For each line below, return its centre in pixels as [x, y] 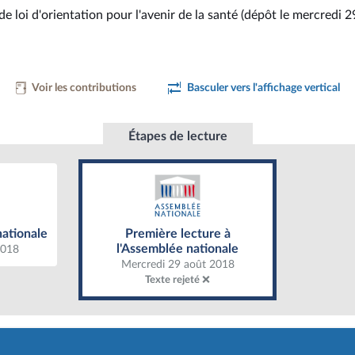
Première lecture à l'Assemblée [177, 222]
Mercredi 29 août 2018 [177, 264]
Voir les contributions [84, 88]
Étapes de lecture [177, 136]
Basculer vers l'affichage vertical [263, 88]
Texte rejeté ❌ [177, 280]
